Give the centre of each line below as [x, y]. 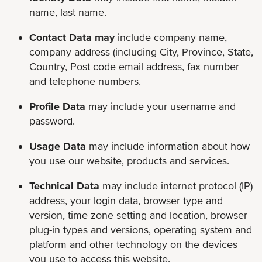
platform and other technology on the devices [133, 244]
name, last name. [68, 12]
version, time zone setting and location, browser [138, 215]
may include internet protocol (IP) [176, 185]
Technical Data [64, 185]
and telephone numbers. [85, 81]
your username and [191, 106]
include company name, [171, 37]
